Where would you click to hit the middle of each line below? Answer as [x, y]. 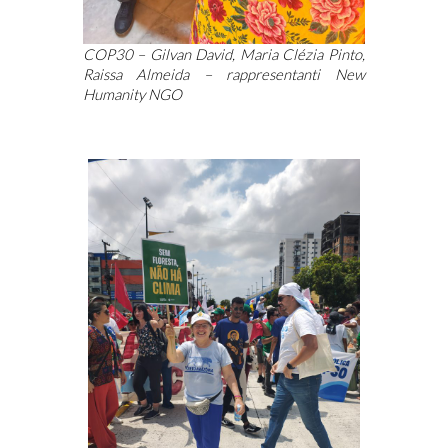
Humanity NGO [132, 93]
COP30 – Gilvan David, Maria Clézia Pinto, [223, 53]
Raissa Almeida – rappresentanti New [223, 73]
